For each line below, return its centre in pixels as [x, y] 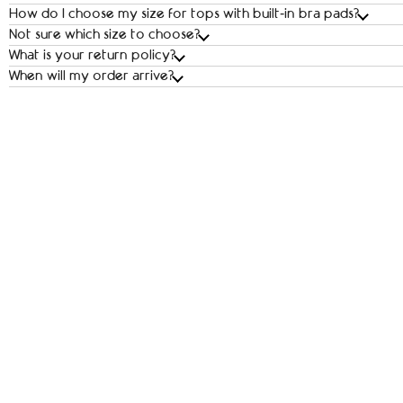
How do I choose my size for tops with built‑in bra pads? [184, 14]
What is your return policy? [92, 55]
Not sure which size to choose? [104, 35]
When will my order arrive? [91, 76]
